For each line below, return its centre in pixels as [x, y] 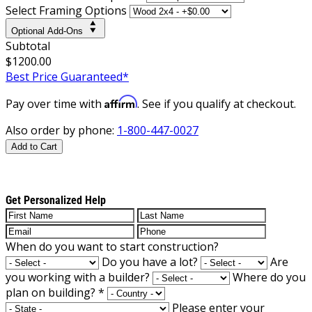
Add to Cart [34, 146]
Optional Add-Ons [47, 31]
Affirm [121, 101]
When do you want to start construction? [112, 246]
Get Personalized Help [56, 200]
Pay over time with [55, 103]
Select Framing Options [66, 10]
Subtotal [28, 46]
